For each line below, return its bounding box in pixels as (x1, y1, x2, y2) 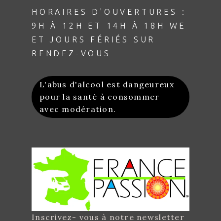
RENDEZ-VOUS (32, 48, 111, 58)
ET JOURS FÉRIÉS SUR (32, 35, 156, 44)
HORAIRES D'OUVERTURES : (32, 7, 186, 16)
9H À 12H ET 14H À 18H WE (32, 21, 186, 30)
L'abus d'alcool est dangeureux (39, 79, 174, 89)
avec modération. (39, 104, 116, 114)
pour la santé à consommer (39, 91, 160, 102)
